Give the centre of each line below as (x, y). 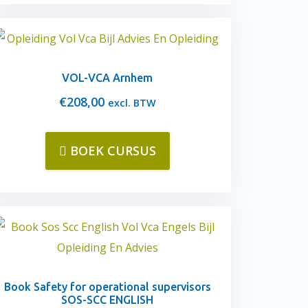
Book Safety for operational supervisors (107, 287)
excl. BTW (132, 103)
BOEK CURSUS (113, 151)
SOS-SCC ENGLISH (107, 300)
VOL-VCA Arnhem (107, 78)
